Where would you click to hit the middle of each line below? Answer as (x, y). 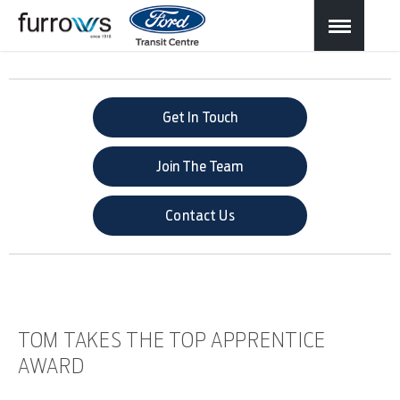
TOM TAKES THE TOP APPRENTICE (172, 340)
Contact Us (200, 216)
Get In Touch (200, 118)
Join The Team (200, 167)
